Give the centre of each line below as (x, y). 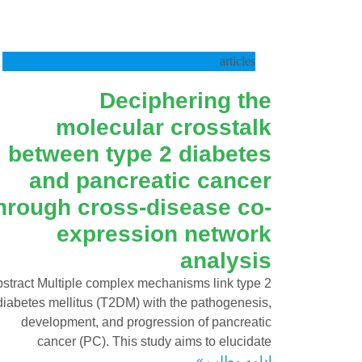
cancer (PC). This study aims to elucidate (154, 341)
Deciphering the (185, 100)
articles (238, 61)
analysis (226, 260)
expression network (164, 234)
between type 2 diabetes (140, 154)
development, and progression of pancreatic (146, 322)
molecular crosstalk (164, 127)
